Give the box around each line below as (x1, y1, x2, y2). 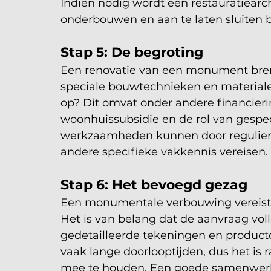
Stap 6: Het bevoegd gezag (60, 176, 247, 193)
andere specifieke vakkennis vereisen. (60, 145, 268, 158)
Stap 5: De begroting (60, 44, 203, 60)
